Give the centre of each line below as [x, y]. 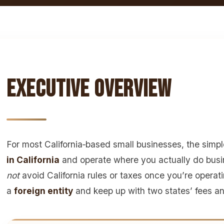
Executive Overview [89, 89]
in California [33, 160]
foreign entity [43, 191]
